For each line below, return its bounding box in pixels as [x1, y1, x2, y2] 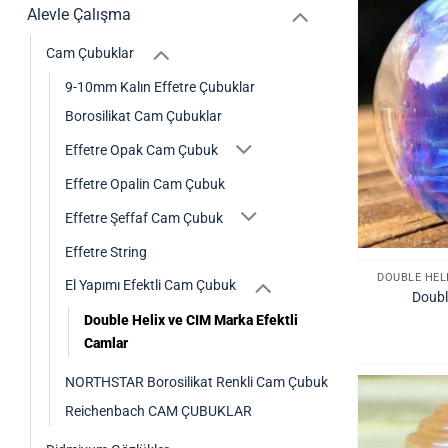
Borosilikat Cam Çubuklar [65, 108, 222, 126]
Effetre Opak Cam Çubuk [65, 141, 218, 159]
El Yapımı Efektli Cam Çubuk [65, 277, 236, 295]
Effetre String [65, 243, 147, 261]
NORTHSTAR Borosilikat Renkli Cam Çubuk [65, 373, 328, 391]
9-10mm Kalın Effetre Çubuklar [65, 79, 255, 97]
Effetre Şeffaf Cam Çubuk [65, 209, 223, 227]
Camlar [84, 334, 128, 352]
